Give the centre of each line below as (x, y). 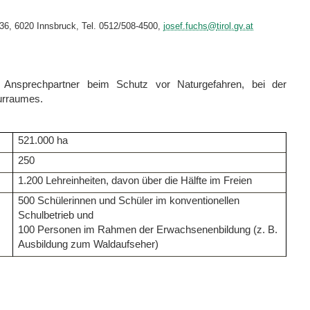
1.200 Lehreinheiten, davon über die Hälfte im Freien (135, 180)
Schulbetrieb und (56, 215)
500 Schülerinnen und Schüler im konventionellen (129, 200)
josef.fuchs (185, 26)
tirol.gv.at (235, 26)
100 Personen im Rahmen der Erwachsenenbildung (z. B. (148, 229)
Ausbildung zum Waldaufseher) (89, 244)
